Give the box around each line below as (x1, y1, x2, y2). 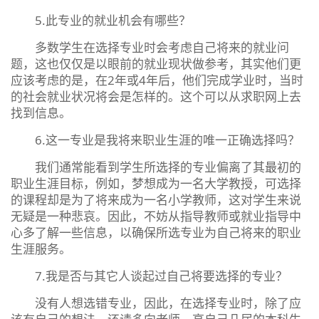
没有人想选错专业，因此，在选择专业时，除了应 (11, 294, 301, 311)
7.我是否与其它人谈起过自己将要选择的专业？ (11, 267, 288, 284)
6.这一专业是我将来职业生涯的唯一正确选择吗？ (11, 131, 300, 148)
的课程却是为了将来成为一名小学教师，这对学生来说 (11, 191, 301, 208)
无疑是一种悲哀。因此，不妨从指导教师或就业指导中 (11, 207, 301, 224)
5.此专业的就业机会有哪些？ (11, 11, 191, 28)
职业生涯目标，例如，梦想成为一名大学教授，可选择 (11, 174, 301, 192)
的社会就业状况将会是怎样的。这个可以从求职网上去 (11, 88, 301, 105)
